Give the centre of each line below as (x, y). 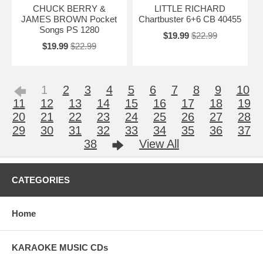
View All (159, 144)
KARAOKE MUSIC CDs (60, 248)
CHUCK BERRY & (69, 9)
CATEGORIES (41, 180)
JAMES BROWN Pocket (69, 19)
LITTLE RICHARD (190, 9)
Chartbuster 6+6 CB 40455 (190, 19)
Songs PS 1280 (69, 30)
